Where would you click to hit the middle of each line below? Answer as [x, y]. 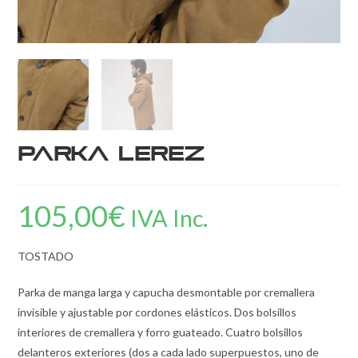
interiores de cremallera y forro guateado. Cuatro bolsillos [161, 332]
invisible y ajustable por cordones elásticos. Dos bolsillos [157, 312]
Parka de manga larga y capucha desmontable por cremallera [167, 292]
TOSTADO [46, 256]
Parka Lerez [111, 155]
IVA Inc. [169, 218]
